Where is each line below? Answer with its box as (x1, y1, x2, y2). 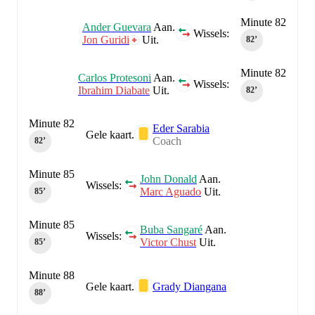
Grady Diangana (153, 280, 226, 292)
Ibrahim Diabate (78, 84, 150, 96)
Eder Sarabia (153, 122, 210, 134)
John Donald (140, 172, 197, 185)
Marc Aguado (140, 185, 201, 198)
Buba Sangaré (140, 223, 202, 236)
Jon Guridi (82, 33, 129, 46)
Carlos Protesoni (78, 71, 151, 84)
